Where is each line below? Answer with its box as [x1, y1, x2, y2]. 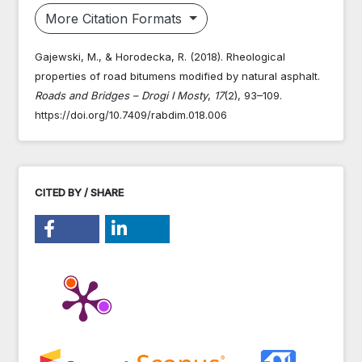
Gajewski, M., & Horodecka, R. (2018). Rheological [35, 49, 285, 63]
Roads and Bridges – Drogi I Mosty [35, 88, 208, 102]
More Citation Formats [45, 10, 186, 27]
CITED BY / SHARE [35, 185, 124, 199]
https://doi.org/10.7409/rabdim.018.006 [35, 107, 227, 121]
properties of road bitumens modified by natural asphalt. [35, 69, 320, 82]
